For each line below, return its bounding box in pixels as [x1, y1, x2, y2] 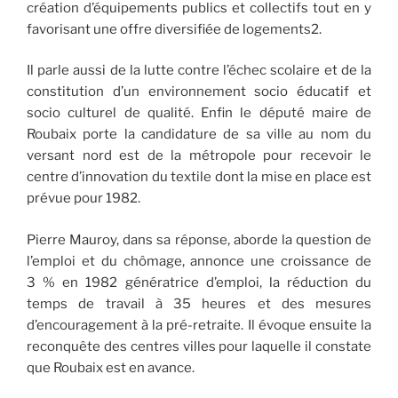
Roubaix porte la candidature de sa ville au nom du [27, 126, 371, 143]
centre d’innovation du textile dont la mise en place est [27, 169, 371, 186]
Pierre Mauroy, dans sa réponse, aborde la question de [27, 231, 371, 248]
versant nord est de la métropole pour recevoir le [27, 147, 371, 164]
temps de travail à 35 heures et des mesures [27, 295, 371, 312]
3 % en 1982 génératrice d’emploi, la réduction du [27, 274, 371, 291]
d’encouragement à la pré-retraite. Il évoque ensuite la [27, 316, 371, 333]
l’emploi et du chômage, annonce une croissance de [27, 252, 371, 269]
